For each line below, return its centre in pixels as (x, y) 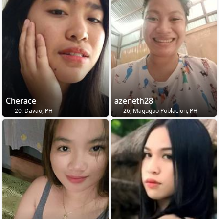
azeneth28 (133, 101)
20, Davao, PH (33, 111)
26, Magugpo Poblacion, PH (159, 111)
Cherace (21, 101)
